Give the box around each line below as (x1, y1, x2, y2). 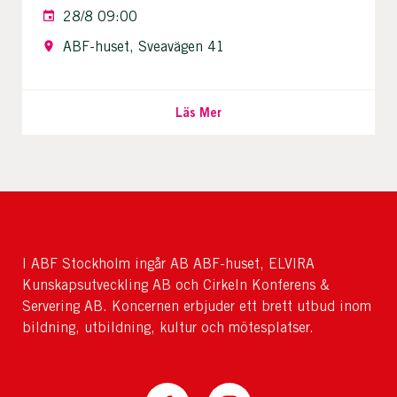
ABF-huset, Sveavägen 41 (63, 38, 225, 56)
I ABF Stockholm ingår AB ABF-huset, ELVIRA (22, 255, 315, 273)
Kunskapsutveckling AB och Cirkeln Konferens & (22, 276, 330, 294)
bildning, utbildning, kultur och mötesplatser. (22, 319, 314, 337)
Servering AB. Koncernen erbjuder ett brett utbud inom (22, 298, 371, 315)
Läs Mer (175, 105, 222, 121)
